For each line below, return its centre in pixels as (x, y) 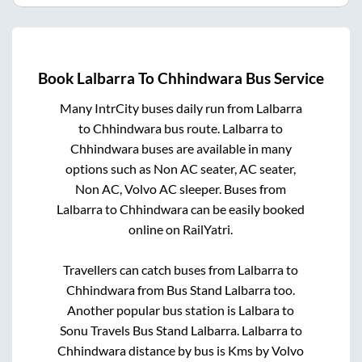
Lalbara (259, 310)
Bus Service (283, 79)
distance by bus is (177, 351)
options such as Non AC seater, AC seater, (181, 169)
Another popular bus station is (153, 310)
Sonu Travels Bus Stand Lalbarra (148, 330)
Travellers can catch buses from (151, 270)
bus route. (192, 128)
